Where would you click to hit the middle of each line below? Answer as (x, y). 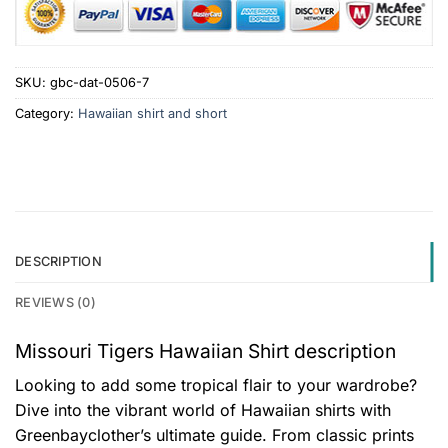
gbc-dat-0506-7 (99, 82)
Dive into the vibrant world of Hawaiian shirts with (203, 409)
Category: (46, 113)
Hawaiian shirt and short (152, 113)
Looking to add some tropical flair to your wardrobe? (216, 384)
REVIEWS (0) (55, 303)
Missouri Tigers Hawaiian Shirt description (205, 351)
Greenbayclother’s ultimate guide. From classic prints (214, 434)
